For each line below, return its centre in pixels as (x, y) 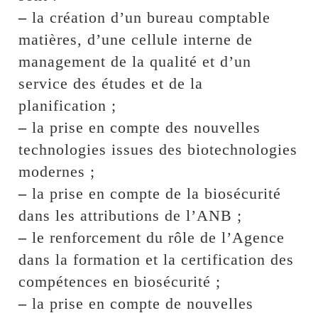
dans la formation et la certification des (157, 259)
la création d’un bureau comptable (149, 17)
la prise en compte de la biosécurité (154, 193)
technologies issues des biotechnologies (158, 149)
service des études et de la (111, 83)
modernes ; (57, 171)
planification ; (68, 105)
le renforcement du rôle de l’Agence (156, 237)
